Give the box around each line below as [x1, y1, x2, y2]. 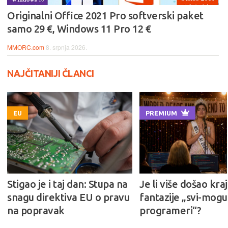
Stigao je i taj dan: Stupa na [7, 178, 128, 190]
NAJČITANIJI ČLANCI [7, 68, 94, 78]
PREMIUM [146, 109, 177, 117]
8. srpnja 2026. [46, 42, 87, 51]
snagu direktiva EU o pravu [7, 191, 129, 203]
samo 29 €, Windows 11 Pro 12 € [7, 22, 151, 35]
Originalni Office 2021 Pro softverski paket [7, 9, 204, 21]
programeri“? [139, 204, 201, 216]
